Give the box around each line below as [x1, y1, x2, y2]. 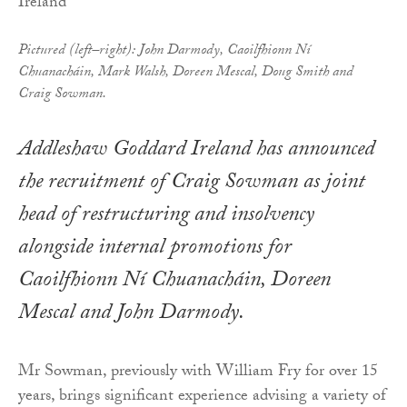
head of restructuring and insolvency [18, 197, 314, 235]
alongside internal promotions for [18, 230, 292, 268]
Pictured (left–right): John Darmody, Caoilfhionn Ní [18, 38, 311, 64]
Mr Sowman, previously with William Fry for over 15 [18, 358, 378, 387]
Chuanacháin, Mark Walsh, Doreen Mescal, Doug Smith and [18, 60, 353, 85]
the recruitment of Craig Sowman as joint [18, 164, 365, 203]
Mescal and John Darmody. [18, 295, 244, 333]
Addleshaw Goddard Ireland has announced [18, 132, 374, 170]
